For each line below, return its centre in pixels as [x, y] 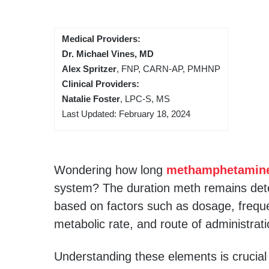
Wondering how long [110, 170]
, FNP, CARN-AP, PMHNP [168, 69]
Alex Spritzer [89, 69]
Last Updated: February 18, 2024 [126, 114]
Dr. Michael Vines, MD [108, 54]
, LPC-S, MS [145, 99]
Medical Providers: [101, 39]
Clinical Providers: [101, 84]
